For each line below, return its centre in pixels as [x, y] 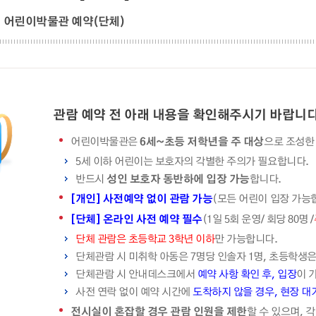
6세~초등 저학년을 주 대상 [202, 141]
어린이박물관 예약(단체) [64, 21]
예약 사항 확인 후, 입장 [247, 274]
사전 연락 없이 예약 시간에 [134, 291]
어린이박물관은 [105, 141]
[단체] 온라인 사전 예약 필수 [136, 219]
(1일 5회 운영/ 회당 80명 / [258, 219]
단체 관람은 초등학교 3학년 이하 [145, 238]
